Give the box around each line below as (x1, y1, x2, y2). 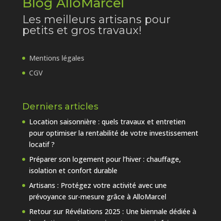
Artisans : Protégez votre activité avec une (29, 180, 167, 190)
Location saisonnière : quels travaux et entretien (29, 116, 185, 126)
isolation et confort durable (29, 165, 117, 175)
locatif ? (29, 139, 55, 149)
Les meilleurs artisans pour (22, 12, 171, 26)
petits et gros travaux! (22, 23, 142, 37)
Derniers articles (22, 101, 98, 112)
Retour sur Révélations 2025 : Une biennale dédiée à (29, 206, 196, 216)
